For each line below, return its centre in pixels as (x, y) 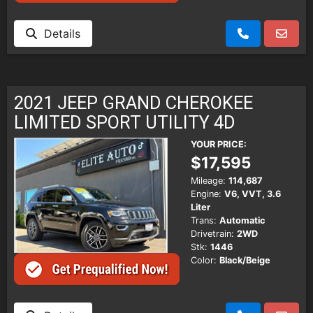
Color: (204, 261)
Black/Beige (245, 261)
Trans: (204, 221)
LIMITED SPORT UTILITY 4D (125, 123)
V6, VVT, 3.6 (253, 194)
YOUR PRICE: (219, 145)
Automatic (242, 221)
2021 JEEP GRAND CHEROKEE (133, 103)
